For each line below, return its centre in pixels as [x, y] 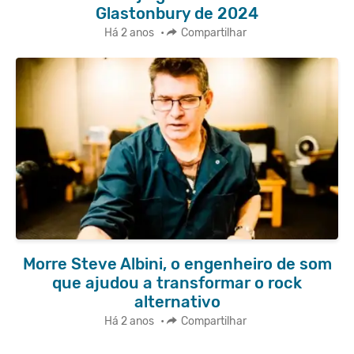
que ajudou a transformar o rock [177, 283]
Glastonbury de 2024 [177, 13]
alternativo [177, 302]
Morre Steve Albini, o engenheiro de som [177, 264]
